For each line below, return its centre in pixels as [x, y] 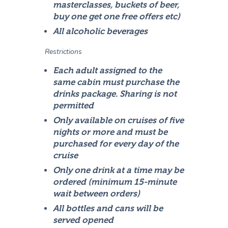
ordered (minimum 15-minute [115, 182]
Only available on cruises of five [119, 121]
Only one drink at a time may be [119, 170]
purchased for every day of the [116, 144]
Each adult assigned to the [108, 71]
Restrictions [62, 52]
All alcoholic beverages [101, 32]
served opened [83, 220]
